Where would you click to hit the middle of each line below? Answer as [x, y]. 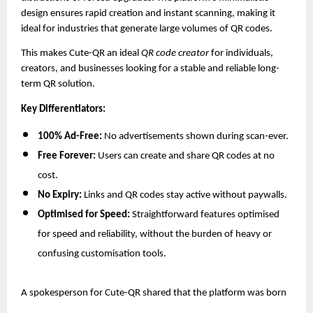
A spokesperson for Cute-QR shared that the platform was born [154, 293]
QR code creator [175, 54]
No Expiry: [60, 195]
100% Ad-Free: [70, 136]
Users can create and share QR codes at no [185, 156]
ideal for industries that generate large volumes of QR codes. [147, 29]
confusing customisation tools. [102, 254]
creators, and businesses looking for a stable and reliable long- [150, 69]
